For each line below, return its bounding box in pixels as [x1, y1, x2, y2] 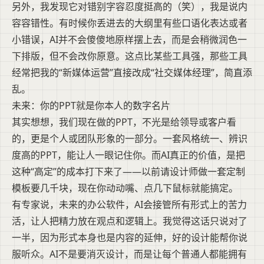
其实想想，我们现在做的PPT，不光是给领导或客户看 [12, 115, 236, 129]
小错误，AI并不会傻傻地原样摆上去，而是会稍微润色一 [12, 33, 247, 47]
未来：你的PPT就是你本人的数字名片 [12, 99, 170, 113]
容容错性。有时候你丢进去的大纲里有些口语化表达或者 [12, 16, 247, 30]
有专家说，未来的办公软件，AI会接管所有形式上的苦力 [12, 198, 247, 212]
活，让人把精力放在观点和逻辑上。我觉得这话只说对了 [12, 214, 247, 228]
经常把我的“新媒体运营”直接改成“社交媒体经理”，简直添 [12, 66, 252, 80]
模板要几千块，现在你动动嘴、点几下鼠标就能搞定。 [12, 181, 238, 195]
